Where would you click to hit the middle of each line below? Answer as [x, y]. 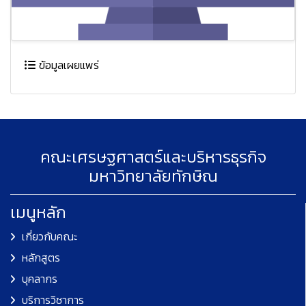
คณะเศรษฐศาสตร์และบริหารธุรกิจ [153, 157]
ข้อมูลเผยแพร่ [67, 65]
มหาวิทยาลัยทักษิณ [153, 176]
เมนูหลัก [38, 212]
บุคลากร [40, 279]
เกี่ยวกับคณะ [50, 236]
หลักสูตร [41, 258]
